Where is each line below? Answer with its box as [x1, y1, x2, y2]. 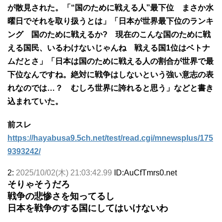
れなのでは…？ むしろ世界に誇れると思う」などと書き [7, 83, 214, 92]
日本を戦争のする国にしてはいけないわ [7, 203, 168, 213]
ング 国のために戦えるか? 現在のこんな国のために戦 [7, 30, 211, 39]
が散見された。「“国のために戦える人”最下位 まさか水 [7, 3, 214, 12]
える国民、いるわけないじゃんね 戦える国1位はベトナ [7, 43, 210, 52]
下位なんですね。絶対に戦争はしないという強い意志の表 [7, 70, 214, 79]
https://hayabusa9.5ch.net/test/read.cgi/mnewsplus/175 [7, 133, 213, 142]
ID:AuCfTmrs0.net [114, 168, 177, 177]
